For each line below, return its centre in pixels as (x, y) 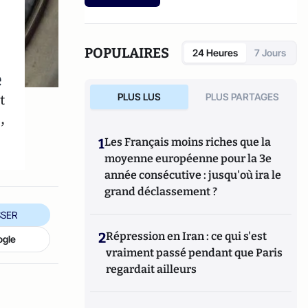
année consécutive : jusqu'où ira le (193, 175)
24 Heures (215, 53)
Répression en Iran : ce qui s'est (187, 236)
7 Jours (270, 53)
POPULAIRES (127, 53)
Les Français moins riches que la (188, 142)
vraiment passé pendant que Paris (195, 253)
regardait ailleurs (152, 269)
